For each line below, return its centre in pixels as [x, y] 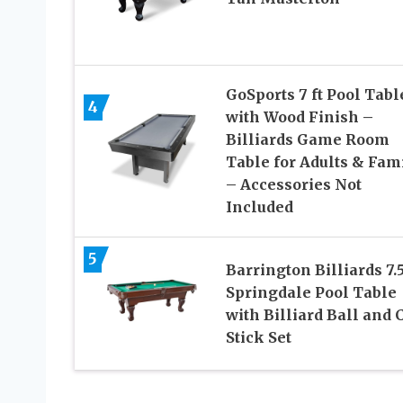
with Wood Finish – [299, 117]
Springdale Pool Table [311, 292]
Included [259, 207]
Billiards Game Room [307, 140]
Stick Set [258, 337]
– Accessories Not [293, 185]
